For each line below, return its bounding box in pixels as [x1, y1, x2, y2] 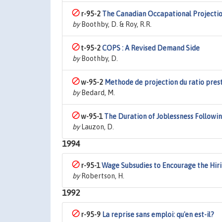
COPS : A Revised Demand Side [102, 44, 200, 52]
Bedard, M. [80, 89, 115, 97]
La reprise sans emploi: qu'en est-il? [102, 211, 214, 219]
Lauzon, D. [80, 123, 114, 131]
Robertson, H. [80, 172, 124, 180]
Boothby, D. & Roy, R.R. [80, 20, 152, 28]
